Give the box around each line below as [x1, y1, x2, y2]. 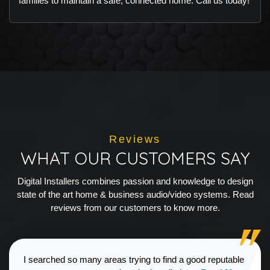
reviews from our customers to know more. [50, 202, 220, 213]
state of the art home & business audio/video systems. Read [16, 189, 254, 199]
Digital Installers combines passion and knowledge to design [17, 175, 253, 186]
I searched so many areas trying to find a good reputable [24, 254, 244, 265]
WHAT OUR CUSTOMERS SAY [20, 147, 250, 169]
